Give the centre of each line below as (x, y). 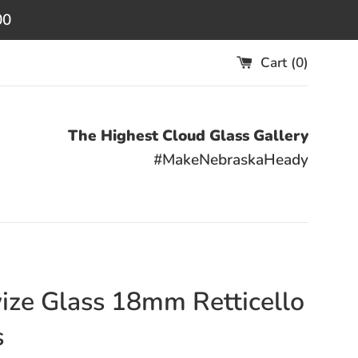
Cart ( (278, 62)
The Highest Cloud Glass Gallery (188, 136)
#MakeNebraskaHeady (231, 160)
